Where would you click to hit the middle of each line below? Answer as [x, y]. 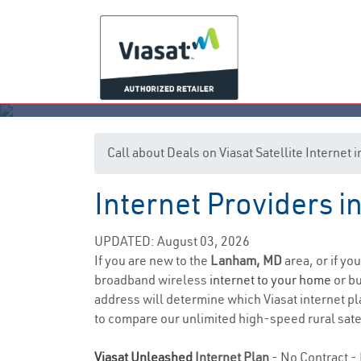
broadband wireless [152, 280]
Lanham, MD [247, 260]
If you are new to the [152, 260]
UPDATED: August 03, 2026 [172, 241]
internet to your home [270, 280]
